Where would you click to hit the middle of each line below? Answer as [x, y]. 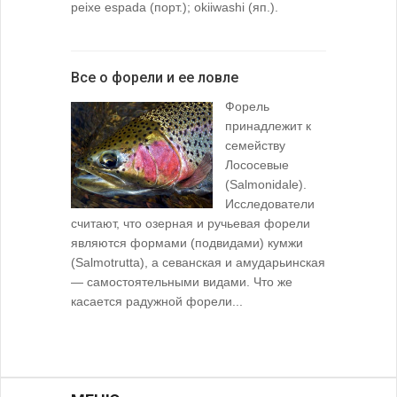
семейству [255, 146]
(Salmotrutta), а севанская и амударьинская [198, 263]
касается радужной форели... [157, 302]
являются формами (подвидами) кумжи [187, 243]
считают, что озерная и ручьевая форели [191, 224]
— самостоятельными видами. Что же [182, 282]
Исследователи [270, 204]
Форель [247, 107]
